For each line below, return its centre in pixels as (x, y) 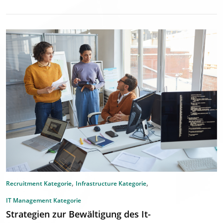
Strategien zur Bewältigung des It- (78, 214)
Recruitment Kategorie (39, 184)
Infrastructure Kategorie (111, 184)
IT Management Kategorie (44, 201)
